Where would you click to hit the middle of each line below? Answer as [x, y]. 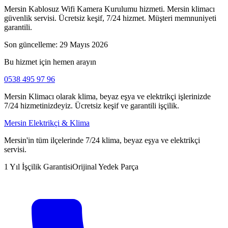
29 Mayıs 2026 [84, 44]
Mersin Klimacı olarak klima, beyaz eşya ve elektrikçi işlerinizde [107, 96]
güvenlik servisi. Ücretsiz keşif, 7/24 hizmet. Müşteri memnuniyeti [110, 18]
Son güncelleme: [32, 44]
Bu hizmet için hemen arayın [50, 62]
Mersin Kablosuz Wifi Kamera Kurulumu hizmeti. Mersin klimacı [109, 9]
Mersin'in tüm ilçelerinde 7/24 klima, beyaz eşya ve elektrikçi [102, 140]
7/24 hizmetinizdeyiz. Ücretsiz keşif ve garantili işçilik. [92, 105]
